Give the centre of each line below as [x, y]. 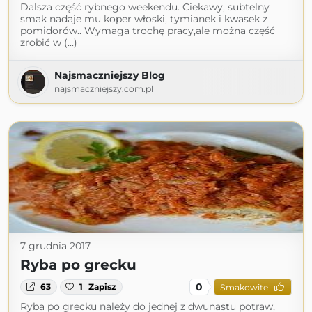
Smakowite [244, 287]
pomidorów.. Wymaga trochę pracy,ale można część [148, 31]
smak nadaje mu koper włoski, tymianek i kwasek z [144, 19]
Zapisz [103, 287]
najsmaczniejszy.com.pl [104, 89]
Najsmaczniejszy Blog [110, 75]
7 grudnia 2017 [55, 246]
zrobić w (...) [49, 42]
